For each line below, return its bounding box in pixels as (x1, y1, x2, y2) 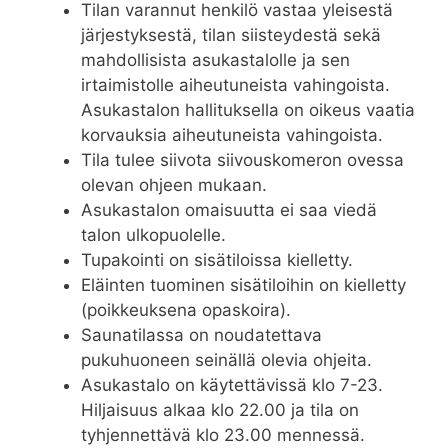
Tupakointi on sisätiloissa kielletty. (81, 250, 353, 270)
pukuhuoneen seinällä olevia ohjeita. (81, 350, 372, 370)
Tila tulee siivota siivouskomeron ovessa (81, 150, 404, 170)
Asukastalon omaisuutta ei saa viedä (81, 200, 377, 220)
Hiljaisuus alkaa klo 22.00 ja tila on (81, 400, 359, 420)
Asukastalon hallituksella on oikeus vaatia (81, 100, 415, 120)
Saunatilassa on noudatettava (81, 325, 322, 345)
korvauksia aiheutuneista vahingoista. (81, 125, 383, 145)
